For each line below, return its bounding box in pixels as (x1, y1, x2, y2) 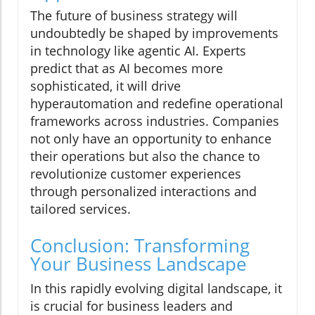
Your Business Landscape (30, 251, 247, 277)
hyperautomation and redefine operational (30, 95, 283, 112)
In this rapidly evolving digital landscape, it (30, 280, 282, 297)
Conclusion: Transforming (30, 233, 250, 259)
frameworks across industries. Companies (30, 112, 279, 130)
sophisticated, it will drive (30, 77, 181, 95)
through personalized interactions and (30, 183, 257, 200)
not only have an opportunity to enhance (30, 130, 271, 148)
